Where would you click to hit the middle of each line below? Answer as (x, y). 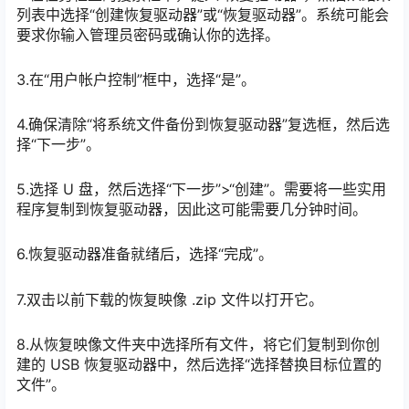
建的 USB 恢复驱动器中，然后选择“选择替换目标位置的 (199, 364)
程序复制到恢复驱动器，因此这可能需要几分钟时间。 (192, 210)
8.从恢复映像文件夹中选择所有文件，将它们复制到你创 (198, 344)
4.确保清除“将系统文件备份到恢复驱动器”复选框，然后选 (203, 124)
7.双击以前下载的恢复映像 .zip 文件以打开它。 (170, 299)
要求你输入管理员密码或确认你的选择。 (148, 34)
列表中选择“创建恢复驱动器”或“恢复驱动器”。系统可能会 (203, 14)
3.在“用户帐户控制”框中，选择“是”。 (136, 79)
